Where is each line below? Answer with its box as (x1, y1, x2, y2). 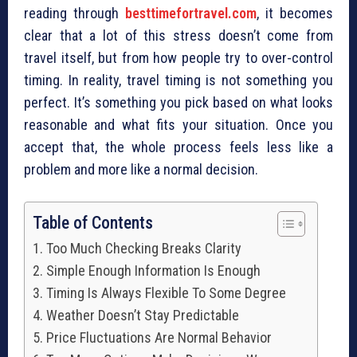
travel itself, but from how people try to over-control (24, 49, 333, 67)
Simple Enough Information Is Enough (45, 262, 261, 280)
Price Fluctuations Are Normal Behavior (45, 329, 272, 347)
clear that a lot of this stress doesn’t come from (24, 27, 333, 45)
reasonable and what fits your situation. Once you (24, 116, 333, 134)
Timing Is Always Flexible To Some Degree (45, 284, 286, 302)
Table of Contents (33, 213, 153, 233)
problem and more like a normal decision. (24, 161, 258, 178)
